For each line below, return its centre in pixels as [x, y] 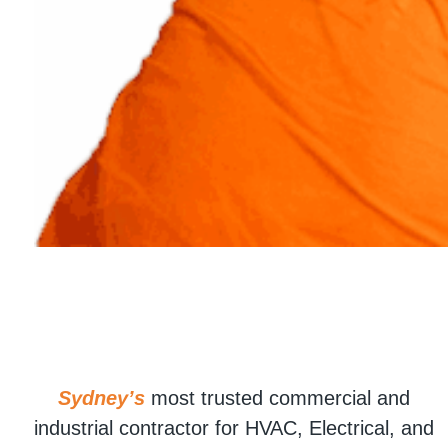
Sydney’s [101, 397]
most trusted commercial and [277, 397]
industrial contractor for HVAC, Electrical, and [234, 427]
